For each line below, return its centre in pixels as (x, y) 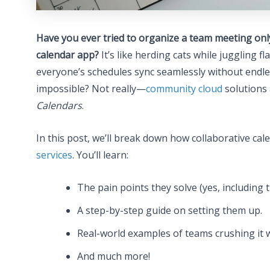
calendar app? (67, 55)
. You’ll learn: (100, 155)
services (54, 155)
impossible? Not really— (91, 89)
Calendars (59, 106)
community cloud (184, 89)
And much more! (114, 256)
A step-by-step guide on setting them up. (170, 210)
